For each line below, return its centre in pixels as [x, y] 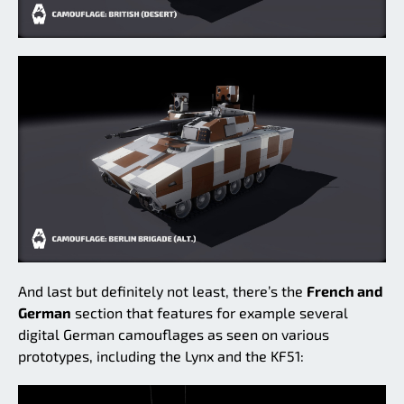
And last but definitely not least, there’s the [162, 291]
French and [345, 291]
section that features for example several [210, 313]
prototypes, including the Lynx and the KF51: [161, 356]
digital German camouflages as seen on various [174, 335]
